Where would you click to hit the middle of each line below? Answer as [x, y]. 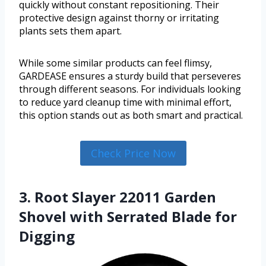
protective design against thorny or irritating [119, 18]
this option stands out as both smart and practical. [131, 115]
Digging [47, 236]
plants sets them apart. [70, 31]
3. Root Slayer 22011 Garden [118, 197]
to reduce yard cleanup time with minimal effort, [125, 102]
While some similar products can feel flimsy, [115, 63]
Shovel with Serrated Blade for [128, 217]
